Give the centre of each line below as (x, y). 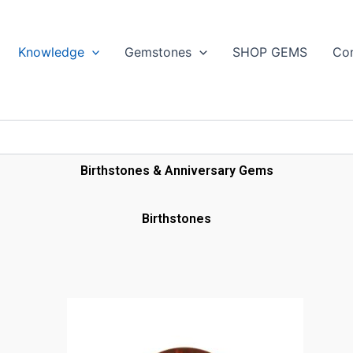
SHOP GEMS (269, 52)
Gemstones (158, 52)
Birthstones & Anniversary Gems (176, 171)
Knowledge (51, 52)
